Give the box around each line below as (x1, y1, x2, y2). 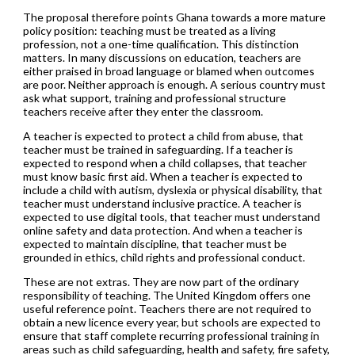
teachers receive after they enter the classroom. (22, 104, 263, 118)
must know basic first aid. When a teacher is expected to (22, 169, 303, 183)
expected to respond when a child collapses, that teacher (22, 155, 307, 170)
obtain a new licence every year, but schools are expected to (22, 315, 321, 329)
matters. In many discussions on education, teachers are (22, 50, 301, 64)
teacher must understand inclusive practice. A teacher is (22, 196, 302, 210)
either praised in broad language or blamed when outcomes (22, 63, 315, 78)
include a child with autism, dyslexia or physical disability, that (22, 182, 323, 197)
